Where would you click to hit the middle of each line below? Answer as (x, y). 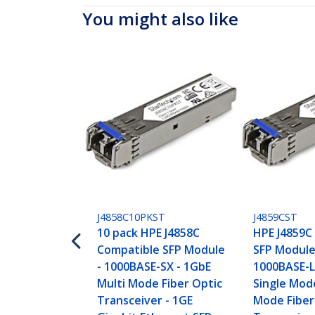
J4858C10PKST (131, 217)
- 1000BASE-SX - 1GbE (154, 267)
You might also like (160, 19)
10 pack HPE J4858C (149, 233)
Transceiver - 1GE (145, 301)
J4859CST (276, 217)
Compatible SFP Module (161, 250)
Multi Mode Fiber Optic (160, 284)
